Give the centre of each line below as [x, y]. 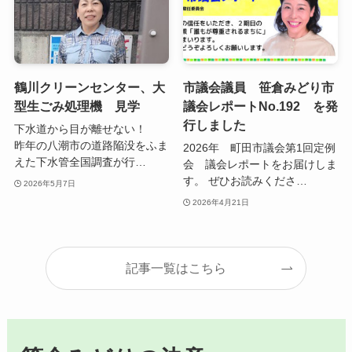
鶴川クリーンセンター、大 [89, 87]
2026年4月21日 [221, 203]
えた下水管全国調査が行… [80, 161]
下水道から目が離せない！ [85, 128]
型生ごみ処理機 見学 [77, 106]
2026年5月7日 [50, 184]
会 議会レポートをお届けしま [260, 164]
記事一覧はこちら [176, 268]
